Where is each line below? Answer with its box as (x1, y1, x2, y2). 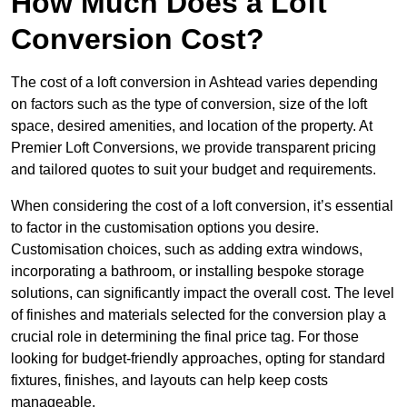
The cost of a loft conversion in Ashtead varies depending (11, 74, 378, 91)
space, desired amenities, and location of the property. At (11, 118, 372, 134)
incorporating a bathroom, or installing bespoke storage (11, 263, 364, 280)
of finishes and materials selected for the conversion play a (11, 307, 386, 323)
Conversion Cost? (11, 23, 264, 56)
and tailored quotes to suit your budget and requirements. (11, 162, 376, 178)
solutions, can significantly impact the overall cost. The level (11, 285, 394, 302)
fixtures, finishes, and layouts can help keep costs (11, 372, 328, 389)
